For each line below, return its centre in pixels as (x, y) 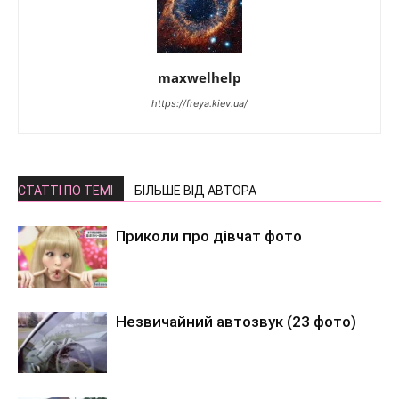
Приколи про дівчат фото (209, 236)
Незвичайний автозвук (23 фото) (236, 322)
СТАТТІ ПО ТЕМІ (65, 191)
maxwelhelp (199, 78)
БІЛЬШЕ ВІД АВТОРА (195, 191)
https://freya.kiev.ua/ (199, 104)
